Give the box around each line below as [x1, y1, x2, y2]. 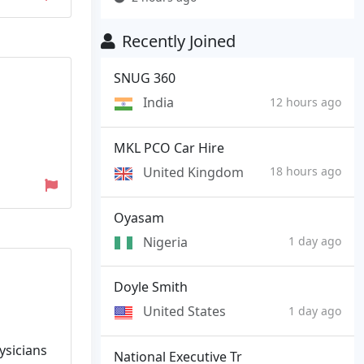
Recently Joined [122, 30, 236, 53]
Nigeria [143, 232, 188, 251]
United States [143, 302, 226, 321]
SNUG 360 [114, 69, 175, 88]
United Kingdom [143, 162, 244, 181]
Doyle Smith [114, 278, 188, 297]
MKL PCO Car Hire [114, 138, 224, 157]
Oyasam [114, 208, 164, 227]
